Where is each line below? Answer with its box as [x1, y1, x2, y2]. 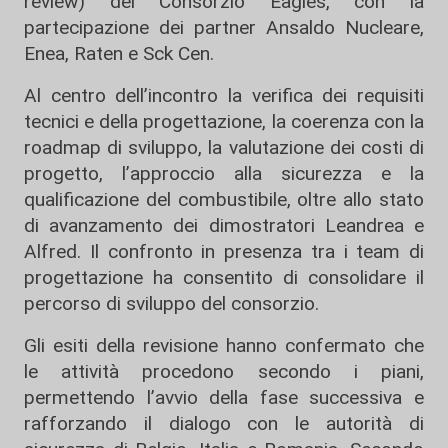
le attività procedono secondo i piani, [24, 360, 424, 383]
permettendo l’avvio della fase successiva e [24, 386, 424, 409]
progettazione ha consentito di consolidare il [24, 266, 424, 289]
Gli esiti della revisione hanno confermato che [24, 334, 424, 357]
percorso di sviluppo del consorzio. [24, 292, 319, 315]
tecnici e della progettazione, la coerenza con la [24, 110, 424, 133]
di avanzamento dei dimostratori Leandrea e [24, 214, 424, 237]
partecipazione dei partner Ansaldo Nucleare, [24, 16, 424, 39]
